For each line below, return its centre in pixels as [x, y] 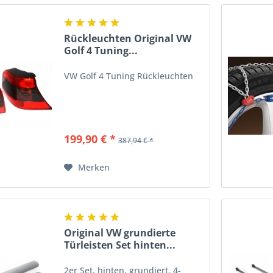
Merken [94, 167]
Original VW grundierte [120, 232]
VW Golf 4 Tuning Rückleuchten [129, 76]
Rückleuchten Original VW [128, 38]
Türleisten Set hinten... [120, 245]
